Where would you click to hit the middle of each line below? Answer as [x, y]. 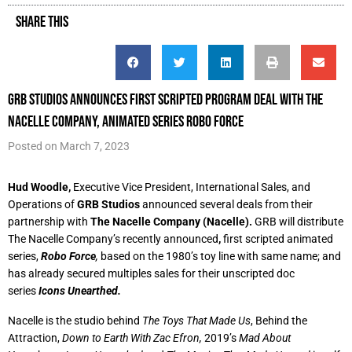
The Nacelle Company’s [64, 239]
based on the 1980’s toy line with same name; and [221, 256]
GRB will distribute [299, 222]
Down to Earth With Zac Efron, [132, 338]
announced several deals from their [227, 204]
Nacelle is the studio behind [75, 321]
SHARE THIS [42, 21]
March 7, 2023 [95, 146]
